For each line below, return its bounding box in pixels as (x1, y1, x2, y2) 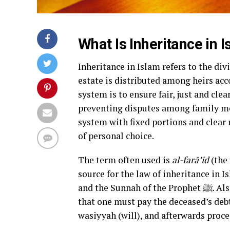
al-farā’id (172, 154, 209, 166)
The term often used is (78, 154, 172, 166)
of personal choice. (78, 130, 154, 142)
